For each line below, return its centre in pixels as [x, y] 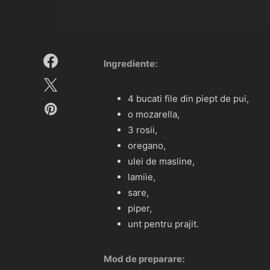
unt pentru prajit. [163, 224]
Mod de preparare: [144, 259]
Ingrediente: [130, 63]
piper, [140, 208]
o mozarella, [154, 114]
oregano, [147, 145]
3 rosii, [143, 130]
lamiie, [142, 177]
